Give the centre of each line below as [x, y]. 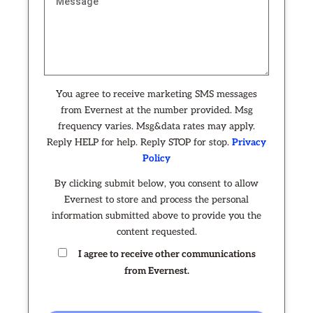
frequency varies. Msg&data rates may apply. [156, 127]
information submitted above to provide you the [156, 216]
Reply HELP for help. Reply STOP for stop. [139, 143]
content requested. [156, 232]
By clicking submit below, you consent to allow [156, 184]
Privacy [249, 143]
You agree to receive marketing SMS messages [156, 95]
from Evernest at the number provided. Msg [156, 111]
